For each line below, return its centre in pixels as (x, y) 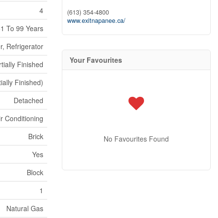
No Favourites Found (136, 138)
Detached (28, 100)
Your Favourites (96, 60)
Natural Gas (25, 208)
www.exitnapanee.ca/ (96, 20)
